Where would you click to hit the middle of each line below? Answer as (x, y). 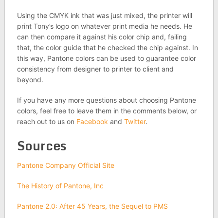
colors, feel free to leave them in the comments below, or (107, 110)
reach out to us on (46, 121)
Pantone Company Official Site (65, 165)
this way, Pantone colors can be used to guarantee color (106, 58)
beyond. (30, 79)
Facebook (92, 121)
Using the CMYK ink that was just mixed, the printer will (104, 15)
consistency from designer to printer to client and (95, 69)
